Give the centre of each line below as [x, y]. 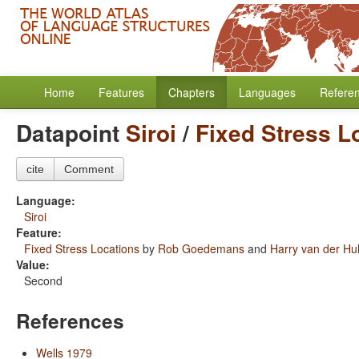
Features [121, 92]
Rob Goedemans [201, 248]
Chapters [192, 92]
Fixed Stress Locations [82, 248]
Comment [89, 169]
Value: [33, 264]
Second [43, 280]
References [70, 321]
